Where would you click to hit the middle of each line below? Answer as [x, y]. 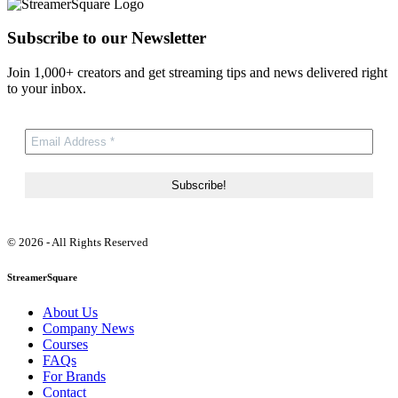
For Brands [74, 376]
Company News [88, 328]
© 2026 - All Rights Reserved [78, 242]
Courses [65, 344]
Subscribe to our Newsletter [107, 38]
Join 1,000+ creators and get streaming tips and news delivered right [197, 72]
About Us [70, 312]
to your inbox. [47, 88]
